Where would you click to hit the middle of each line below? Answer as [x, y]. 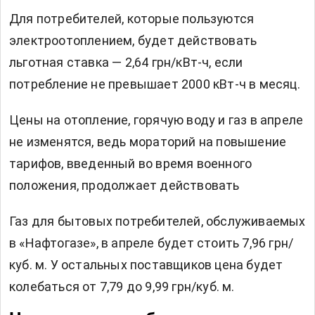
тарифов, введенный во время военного [131, 164]
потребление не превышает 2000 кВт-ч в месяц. [155, 84]
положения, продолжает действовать [124, 186]
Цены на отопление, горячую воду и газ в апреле [156, 120]
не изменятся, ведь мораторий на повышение [148, 142]
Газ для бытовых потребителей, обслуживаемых [157, 221]
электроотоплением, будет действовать [133, 41]
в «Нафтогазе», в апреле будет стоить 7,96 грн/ [152, 243]
